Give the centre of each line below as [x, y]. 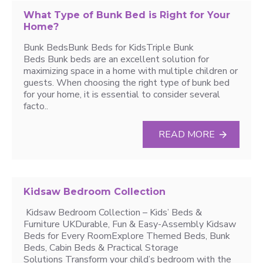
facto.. [36, 106]
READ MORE [186, 134]
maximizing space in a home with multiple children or [131, 71]
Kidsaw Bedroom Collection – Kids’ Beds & [113, 213]
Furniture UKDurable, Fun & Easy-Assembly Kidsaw [130, 224]
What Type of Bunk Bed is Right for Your [127, 15]
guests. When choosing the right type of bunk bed [127, 83]
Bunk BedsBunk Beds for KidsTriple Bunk [109, 48]
